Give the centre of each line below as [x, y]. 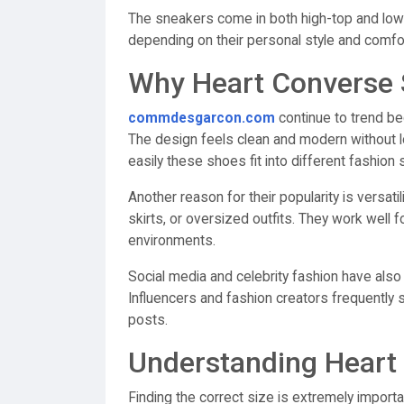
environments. [172, 241]
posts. [148, 320]
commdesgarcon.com [202, 118]
